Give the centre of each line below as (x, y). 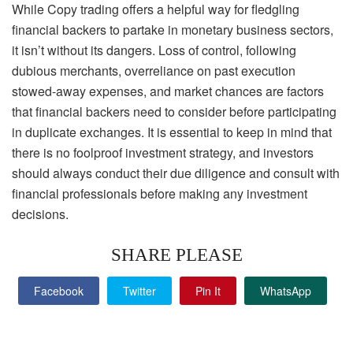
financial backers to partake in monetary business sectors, (173, 29)
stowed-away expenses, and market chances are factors (168, 91)
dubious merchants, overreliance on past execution (154, 70)
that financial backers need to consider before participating (174, 111)
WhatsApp (286, 291)
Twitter (139, 291)
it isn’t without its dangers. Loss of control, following (154, 50)
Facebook (59, 291)
